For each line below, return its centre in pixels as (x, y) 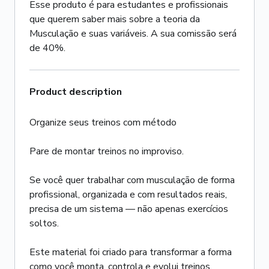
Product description (76, 92)
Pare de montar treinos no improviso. (107, 151)
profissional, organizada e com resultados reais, (128, 195)
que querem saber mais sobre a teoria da (115, 19)
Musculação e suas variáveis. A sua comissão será (133, 34)
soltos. (44, 223)
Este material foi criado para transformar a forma (131, 252)
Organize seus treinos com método (103, 122)
